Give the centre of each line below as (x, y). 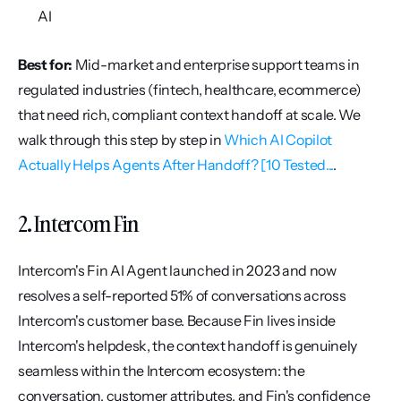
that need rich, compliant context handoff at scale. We (189, 115)
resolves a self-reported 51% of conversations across (182, 295)
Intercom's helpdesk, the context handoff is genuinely (188, 346)
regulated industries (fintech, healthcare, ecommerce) (190, 90)
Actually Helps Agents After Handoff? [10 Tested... (175, 165)
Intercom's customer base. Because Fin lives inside (177, 320)
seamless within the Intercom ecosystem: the (162, 371)
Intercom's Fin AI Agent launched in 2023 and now (177, 270)
